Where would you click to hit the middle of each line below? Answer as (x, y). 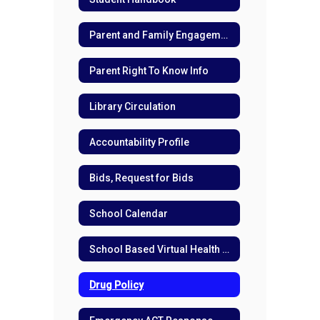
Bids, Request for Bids (141, 177)
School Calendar (129, 213)
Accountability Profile (139, 142)
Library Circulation (132, 106)
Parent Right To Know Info (149, 70)
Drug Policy (116, 285)
